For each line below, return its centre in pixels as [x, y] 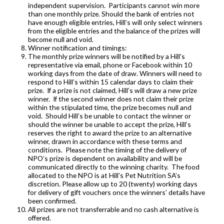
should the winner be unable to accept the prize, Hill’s [109, 124]
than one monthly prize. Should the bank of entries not [111, 14]
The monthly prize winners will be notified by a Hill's [106, 56]
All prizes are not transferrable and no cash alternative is [113, 209]
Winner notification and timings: [77, 48]
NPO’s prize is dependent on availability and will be [105, 158]
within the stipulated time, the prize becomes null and [109, 107]
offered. [39, 218]
